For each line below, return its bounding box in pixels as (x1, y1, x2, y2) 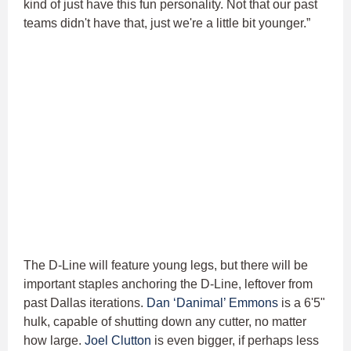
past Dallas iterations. (24, 295, 147, 309)
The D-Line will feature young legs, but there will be (24, 258, 308, 272)
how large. (24, 333, 85, 347)
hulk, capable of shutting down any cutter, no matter (24, 314, 306, 328)
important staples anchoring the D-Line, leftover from (24, 277, 313, 291)
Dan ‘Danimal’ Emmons (147, 295, 278, 309)
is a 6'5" (278, 295, 325, 309)
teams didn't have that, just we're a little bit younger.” (24, 16, 310, 30)
